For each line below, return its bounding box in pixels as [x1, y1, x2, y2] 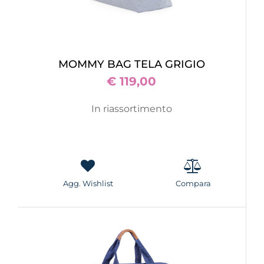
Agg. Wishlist [62, 179, 113, 188]
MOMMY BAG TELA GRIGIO [58, 58, 205, 71]
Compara [175, 179, 211, 188]
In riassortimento [91, 103, 172, 114]
